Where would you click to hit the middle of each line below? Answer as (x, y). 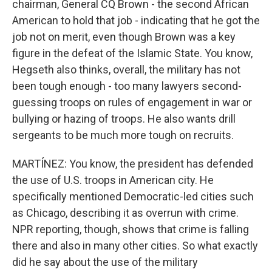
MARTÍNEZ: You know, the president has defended (133, 164)
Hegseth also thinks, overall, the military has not (126, 70)
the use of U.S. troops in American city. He (113, 180)
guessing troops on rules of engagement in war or (132, 102)
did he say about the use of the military (105, 262)
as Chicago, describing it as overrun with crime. (125, 213)
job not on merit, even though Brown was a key (124, 37)
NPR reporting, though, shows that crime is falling (131, 229)
